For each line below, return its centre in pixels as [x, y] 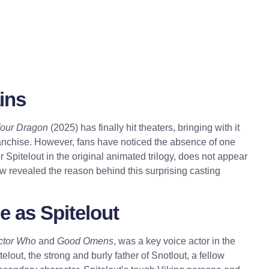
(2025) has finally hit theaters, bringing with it [144, 127]
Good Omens [85, 241]
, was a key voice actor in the [174, 241]
